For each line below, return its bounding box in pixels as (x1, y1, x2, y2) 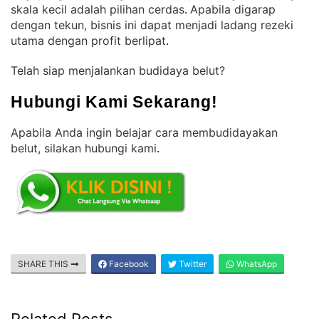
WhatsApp (234, 258, 277, 269)
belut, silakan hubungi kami (11, 141, 157, 155)
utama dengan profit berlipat (11, 33, 166, 48)
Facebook (107, 258, 149, 269)
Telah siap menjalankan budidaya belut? (11, 63, 229, 78)
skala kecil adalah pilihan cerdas (11, 2, 184, 16)
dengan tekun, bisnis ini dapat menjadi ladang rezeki (11, 18, 293, 32)
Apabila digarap (190, 2, 276, 16)
